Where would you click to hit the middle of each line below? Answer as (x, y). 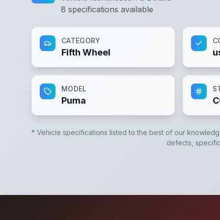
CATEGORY (81, 41)
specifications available (110, 9)
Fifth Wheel (86, 52)
